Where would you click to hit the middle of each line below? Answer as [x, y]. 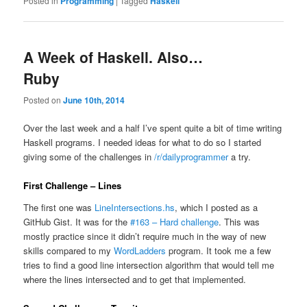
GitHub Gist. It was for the [77, 221]
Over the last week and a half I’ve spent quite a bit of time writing [153, 127]
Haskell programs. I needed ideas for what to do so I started [143, 142]
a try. [240, 156]
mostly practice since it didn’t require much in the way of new [145, 236]
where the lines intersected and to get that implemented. [135, 279]
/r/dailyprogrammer [192, 156]
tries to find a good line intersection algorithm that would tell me [149, 265]
